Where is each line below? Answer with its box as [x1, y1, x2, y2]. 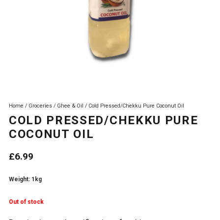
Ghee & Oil [57, 103, 83, 109]
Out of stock [9, 198, 44, 206]
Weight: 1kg [9, 176, 42, 183]
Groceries [28, 103, 52, 109]
